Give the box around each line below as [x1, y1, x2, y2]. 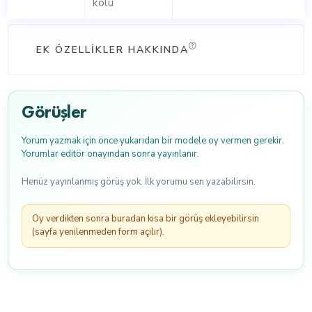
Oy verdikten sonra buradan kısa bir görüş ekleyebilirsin [31, 212, 259, 226]
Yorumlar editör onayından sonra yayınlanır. [22, 148, 199, 161]
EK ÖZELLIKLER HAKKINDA [36, 42, 189, 56]
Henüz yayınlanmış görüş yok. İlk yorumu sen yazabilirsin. [22, 175, 256, 189]
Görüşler [22, 100, 87, 123]
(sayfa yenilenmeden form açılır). [31, 226, 164, 239]
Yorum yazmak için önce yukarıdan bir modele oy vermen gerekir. [22, 134, 284, 148]
